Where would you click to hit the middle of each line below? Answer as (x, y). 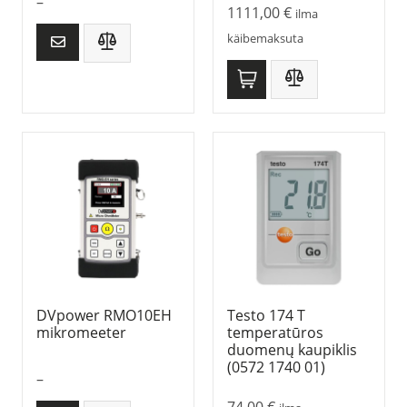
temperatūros (275, 333)
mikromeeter (81, 333)
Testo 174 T (266, 316)
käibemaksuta (265, 38)
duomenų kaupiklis (292, 350)
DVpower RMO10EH (104, 316)
